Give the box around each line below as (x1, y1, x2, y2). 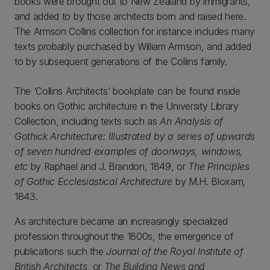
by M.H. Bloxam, (175, 175, 246, 187)
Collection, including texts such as (14, 115, 160, 127)
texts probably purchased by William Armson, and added (14, 40, 252, 52)
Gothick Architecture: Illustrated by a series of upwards (14, 130, 256, 142)
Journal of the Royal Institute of (105, 245, 243, 257)
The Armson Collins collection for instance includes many (14, 25, 256, 37)
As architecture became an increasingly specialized (14, 215, 228, 227)
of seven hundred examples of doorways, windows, (14, 145, 243, 157)
